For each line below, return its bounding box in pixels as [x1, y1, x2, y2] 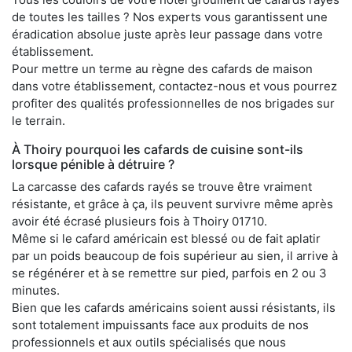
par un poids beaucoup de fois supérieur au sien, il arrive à [12, 247, 338, 263]
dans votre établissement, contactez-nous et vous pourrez [12, 78, 337, 93]
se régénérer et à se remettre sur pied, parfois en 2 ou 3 [12, 265, 327, 280]
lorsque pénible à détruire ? [12, 156, 174, 172]
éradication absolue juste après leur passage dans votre [12, 26, 323, 42]
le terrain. [12, 112, 65, 128]
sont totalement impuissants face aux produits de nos [12, 317, 309, 332]
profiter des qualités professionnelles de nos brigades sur [12, 95, 335, 111]
